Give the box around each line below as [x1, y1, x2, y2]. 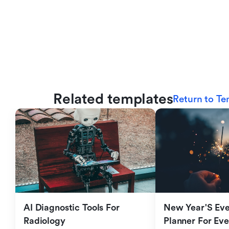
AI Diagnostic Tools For [24, 202, 120, 213]
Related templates [53, 91, 173, 107]
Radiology [24, 216, 65, 226]
